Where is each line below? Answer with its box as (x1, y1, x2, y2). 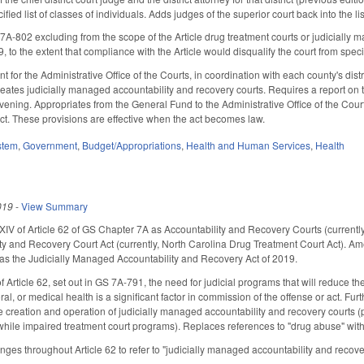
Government (23, 137, 78, 152)
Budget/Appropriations (82, 137, 182, 152)
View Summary (21, 198, 89, 213)
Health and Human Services (186, 137, 311, 152)
